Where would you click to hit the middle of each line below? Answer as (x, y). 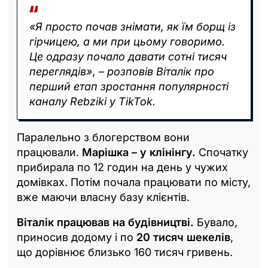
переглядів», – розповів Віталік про (122, 71)
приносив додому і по (77, 237)
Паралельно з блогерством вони (103, 137)
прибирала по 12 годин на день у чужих (122, 167)
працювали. (49, 152)
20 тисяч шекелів (183, 237)
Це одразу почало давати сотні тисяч (128, 56)
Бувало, (216, 222)
